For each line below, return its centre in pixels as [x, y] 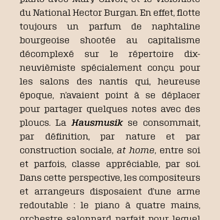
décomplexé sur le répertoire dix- [110, 54]
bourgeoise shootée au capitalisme [110, 40]
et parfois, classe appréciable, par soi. [110, 164]
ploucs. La [46, 122]
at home [136, 150]
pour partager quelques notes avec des [110, 109]
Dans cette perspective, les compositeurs [110, 177]
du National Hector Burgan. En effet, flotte [110, 12]
